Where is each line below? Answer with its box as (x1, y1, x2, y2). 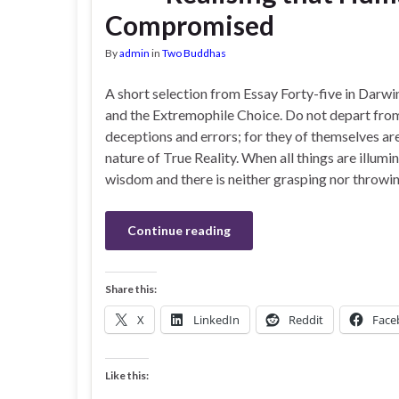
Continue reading (127, 223, 231, 238)
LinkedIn (193, 312, 240, 328)
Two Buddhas (162, 46, 226, 60)
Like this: (105, 369, 149, 382)
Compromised (105, 9, 274, 41)
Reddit (289, 312, 323, 328)
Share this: (105, 282, 157, 296)
